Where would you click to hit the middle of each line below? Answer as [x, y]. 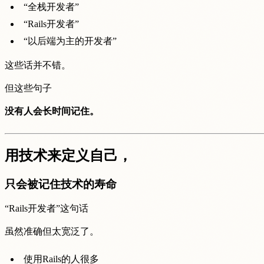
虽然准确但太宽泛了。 [52, 232]
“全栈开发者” [51, 7]
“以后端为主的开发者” [70, 41]
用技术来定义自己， [68, 155]
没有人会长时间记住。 [52, 111]
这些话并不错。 [38, 65]
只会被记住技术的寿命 [61, 184]
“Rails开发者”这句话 [47, 209]
